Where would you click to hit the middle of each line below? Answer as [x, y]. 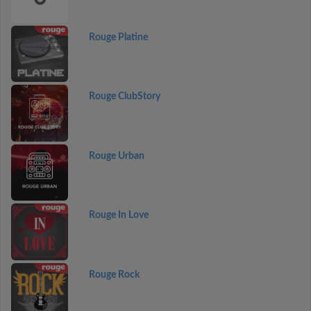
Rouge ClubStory [124, 96]
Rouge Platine [118, 37]
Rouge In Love [118, 215]
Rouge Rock [114, 275]
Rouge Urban [116, 156]
